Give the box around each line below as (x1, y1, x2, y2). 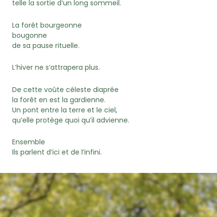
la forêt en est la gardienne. (12, 94, 106, 105)
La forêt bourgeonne (12, 20, 82, 30)
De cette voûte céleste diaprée (12, 84, 119, 94)
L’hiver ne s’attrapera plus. (12, 62, 100, 73)
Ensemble (12, 137, 45, 147)
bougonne (12, 30, 47, 40)
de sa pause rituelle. (12, 40, 79, 50)
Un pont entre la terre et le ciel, (12, 105, 117, 115)
